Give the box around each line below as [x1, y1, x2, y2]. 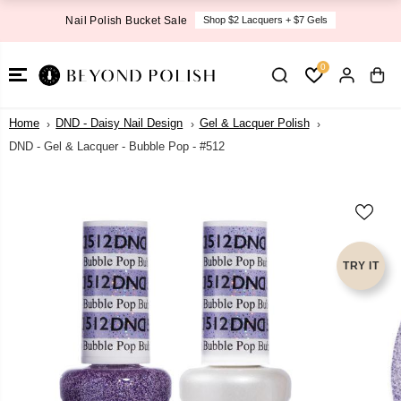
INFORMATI [18, 203, 97, 218]
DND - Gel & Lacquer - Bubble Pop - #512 [9, 140, 225, 154]
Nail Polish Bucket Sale [65, 13, 188, 27]
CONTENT [21, 20, 93, 35]
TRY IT [343, 260, 379, 272]
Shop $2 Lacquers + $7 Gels [202, 14, 328, 25]
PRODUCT [21, 189, 94, 204]
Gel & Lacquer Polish [199, 116, 310, 131]
